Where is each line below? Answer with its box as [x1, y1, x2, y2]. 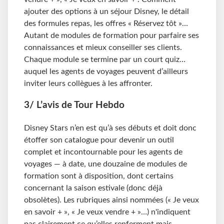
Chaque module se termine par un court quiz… [24, 55, 185, 63]
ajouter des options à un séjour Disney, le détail [24, 7, 189, 15]
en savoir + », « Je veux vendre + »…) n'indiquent [24, 207, 190, 216]
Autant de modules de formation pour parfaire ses [24, 31, 199, 39]
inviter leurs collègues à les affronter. [24, 79, 152, 87]
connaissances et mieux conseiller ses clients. [24, 43, 182, 51]
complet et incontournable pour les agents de [24, 147, 182, 156]
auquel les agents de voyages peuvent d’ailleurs [24, 67, 188, 75]
